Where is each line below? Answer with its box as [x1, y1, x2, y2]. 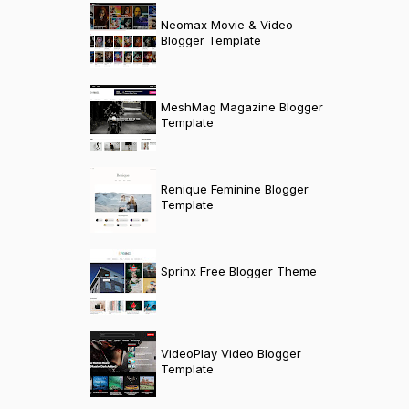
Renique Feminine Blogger [160, 182, 309, 197]
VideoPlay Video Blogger [160, 346, 301, 362]
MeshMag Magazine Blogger [160, 100, 323, 115]
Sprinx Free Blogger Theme [160, 264, 317, 279]
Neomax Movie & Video [160, 17, 293, 33]
